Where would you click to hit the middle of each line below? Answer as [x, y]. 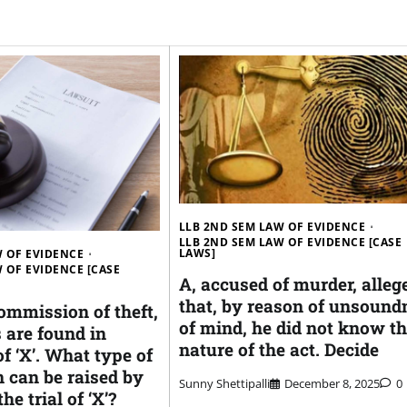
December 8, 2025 [332, 383]
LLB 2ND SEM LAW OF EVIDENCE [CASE [290, 243]
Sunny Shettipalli [224, 383]
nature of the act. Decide [278, 350]
